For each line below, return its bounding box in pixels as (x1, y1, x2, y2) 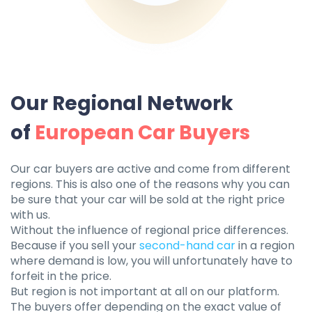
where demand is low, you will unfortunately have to (10, 253, 292, 270)
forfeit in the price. (10, 268, 111, 285)
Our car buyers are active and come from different (10, 161, 290, 178)
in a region (235, 237, 295, 254)
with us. (10, 207, 50, 224)
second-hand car (139, 237, 235, 254)
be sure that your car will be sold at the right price (10, 192, 285, 208)
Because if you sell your (10, 237, 139, 254)
